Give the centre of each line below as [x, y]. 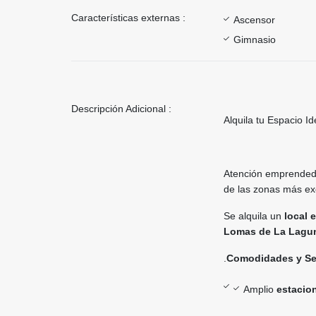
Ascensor [254, 20]
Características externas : [128, 18]
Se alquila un [254, 216]
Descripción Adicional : [121, 109]
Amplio [260, 290]
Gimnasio [255, 40]
